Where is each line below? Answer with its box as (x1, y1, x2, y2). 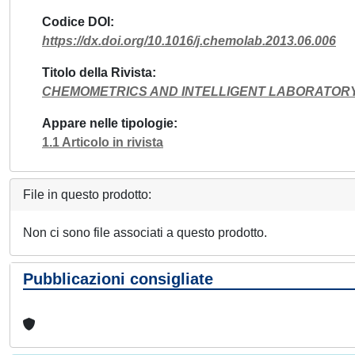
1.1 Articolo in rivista (42, 136, 163, 149)
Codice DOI (42, 15, 110, 29)
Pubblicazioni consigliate (23, 270, 213, 288)
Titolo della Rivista (42, 66, 152, 79)
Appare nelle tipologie (42, 116, 174, 130)
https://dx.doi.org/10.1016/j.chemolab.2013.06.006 (42, 34, 336, 48)
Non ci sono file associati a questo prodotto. (23, 226, 267, 239)
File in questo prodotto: (23, 188, 151, 201)
